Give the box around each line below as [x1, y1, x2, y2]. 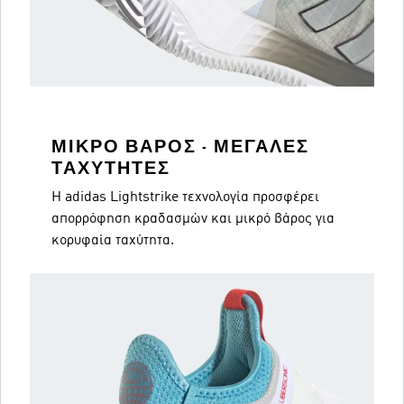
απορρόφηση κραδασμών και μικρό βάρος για [51, 212, 335, 226]
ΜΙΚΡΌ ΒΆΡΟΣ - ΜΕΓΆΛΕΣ [51, 136, 309, 157]
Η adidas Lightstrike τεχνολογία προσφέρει [51, 190, 319, 205]
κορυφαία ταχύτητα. [51, 234, 174, 248]
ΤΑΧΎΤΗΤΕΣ [51, 158, 170, 179]
